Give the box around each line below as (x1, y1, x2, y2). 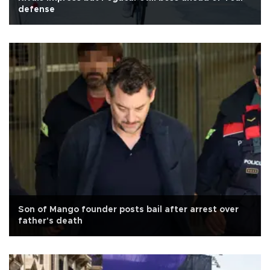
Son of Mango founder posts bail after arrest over (18, 206, 239, 215)
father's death (18, 217, 83, 226)
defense (18, 5, 55, 14)
